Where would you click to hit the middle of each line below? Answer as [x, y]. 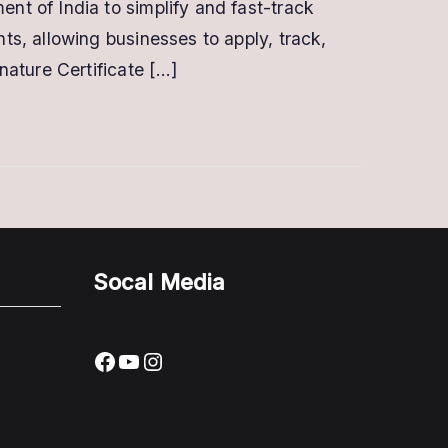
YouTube [164, 360]
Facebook [147, 360]
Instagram [198, 360]
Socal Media [159, 281]
